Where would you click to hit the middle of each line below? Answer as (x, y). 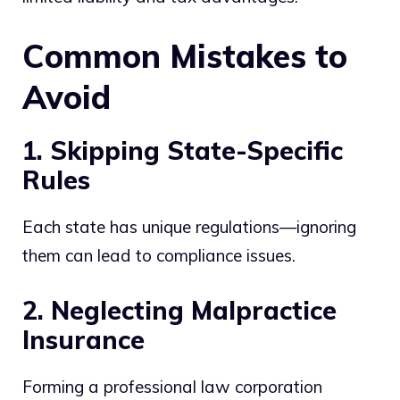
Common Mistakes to (185, 56)
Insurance (83, 339)
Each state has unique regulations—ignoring (189, 227)
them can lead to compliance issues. (159, 256)
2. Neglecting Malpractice (179, 310)
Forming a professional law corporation (172, 386)
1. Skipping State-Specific (183, 151)
